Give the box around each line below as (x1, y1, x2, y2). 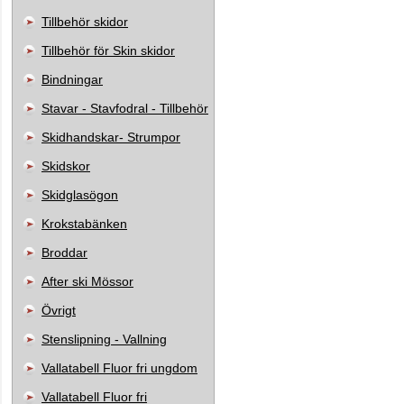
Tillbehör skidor (41, 14, 128, 29)
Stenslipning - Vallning (41, 332, 167, 346)
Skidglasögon (41, 188, 118, 202)
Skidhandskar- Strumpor (41, 130, 180, 144)
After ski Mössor (41, 274, 133, 289)
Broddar (41, 245, 87, 260)
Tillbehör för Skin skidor (41, 43, 175, 58)
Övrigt (41, 303, 76, 317)
